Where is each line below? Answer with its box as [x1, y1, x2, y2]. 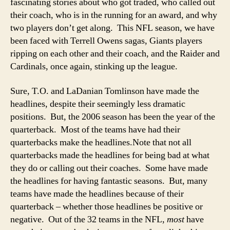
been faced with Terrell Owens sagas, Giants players [10, 35, 202, 47]
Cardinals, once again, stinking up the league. [10, 61, 178, 72]
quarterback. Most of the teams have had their [10, 123, 180, 136]
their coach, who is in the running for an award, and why [10, 9, 217, 21]
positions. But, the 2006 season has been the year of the [10, 110, 215, 123]
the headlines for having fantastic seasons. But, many [10, 175, 207, 187]
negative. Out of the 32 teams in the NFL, [10, 213, 167, 225]
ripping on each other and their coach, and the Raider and [10, 48, 220, 60]
